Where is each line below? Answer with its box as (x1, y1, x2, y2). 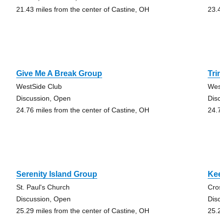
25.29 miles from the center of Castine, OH (16, 207, 149, 215)
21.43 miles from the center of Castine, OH (16, 5, 149, 13)
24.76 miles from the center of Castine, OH (16, 106, 149, 114)
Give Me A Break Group (16, 69, 102, 78)
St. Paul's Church (16, 183, 70, 191)
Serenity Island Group (16, 170, 97, 178)
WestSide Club (16, 82, 62, 90)
